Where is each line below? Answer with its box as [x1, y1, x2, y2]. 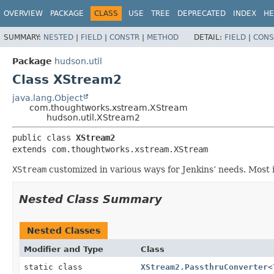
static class [24, 262, 87, 272]
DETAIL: [194, 32, 224, 42]
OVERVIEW [4, 9, 43, 18]
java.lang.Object [12, 92, 83, 103]
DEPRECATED [177, 9, 226, 18]
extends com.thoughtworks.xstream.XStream [12, 144, 208, 154]
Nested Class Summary [19, 192, 162, 206]
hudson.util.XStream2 [46, 112, 140, 122]
